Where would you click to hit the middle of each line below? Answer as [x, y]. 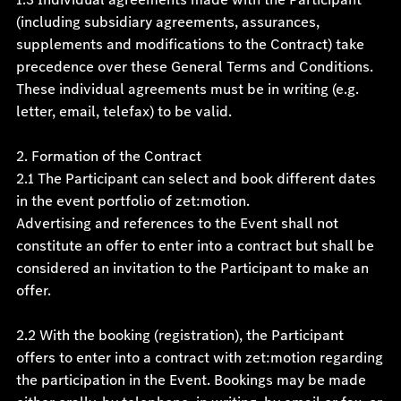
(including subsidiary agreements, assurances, [167, 22]
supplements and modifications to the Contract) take [190, 44]
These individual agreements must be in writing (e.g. [187, 89]
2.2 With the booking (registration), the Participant [179, 335]
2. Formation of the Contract [108, 156]
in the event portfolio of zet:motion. [132, 201]
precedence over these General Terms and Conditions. [194, 67]
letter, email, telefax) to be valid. [124, 111]
